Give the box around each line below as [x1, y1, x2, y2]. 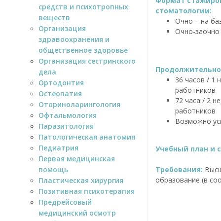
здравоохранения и [38, 34, 110, 44]
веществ [38, 12, 70, 22]
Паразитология [38, 121, 94, 131]
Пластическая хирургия [38, 175, 123, 185]
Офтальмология [38, 110, 97, 120]
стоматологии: [155, 5, 212, 15]
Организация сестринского [38, 56, 136, 66]
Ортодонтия [38, 77, 84, 87]
